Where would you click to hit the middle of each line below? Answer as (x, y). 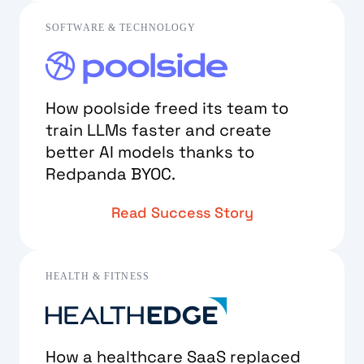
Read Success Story (182, 212)
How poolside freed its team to (167, 108)
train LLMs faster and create (158, 130)
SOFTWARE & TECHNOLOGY (121, 27)
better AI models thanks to (150, 152)
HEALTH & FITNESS (97, 276)
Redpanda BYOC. (110, 173)
